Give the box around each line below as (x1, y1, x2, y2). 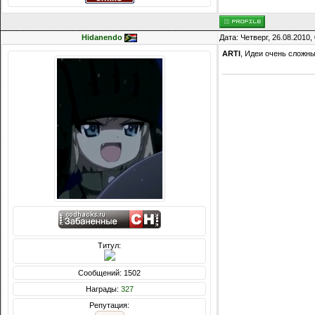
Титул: (98, 241, 121, 250)
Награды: (85, 285, 121, 294)
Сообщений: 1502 (78, 269, 141, 278)
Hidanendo (82, 33, 122, 42)
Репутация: (89, 301, 129, 310)
